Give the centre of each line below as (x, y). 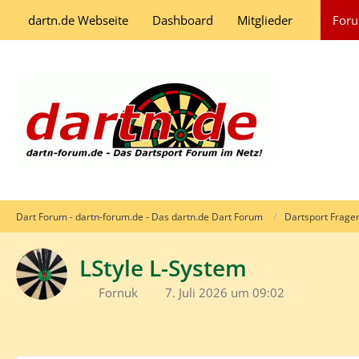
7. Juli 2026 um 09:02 (225, 292)
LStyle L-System (163, 268)
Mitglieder (265, 20)
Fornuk (118, 292)
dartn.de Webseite (78, 20)
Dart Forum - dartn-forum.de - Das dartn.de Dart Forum (139, 216)
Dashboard (183, 20)
